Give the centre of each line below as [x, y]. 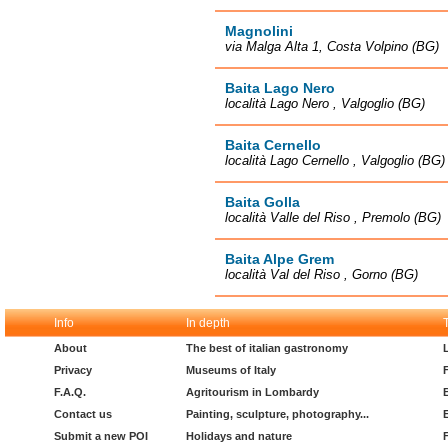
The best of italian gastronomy [267, 348]
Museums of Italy [231, 370]
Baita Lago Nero [280, 88]
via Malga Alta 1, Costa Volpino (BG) [332, 46]
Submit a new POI [101, 436]
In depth [208, 323]
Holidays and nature [239, 436]
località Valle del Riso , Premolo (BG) [333, 217]
